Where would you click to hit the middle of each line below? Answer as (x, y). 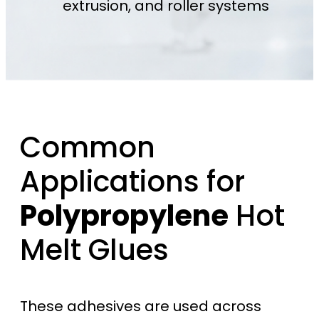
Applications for (132, 182)
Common (88, 148)
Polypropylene (124, 216)
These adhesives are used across (141, 307)
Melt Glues (94, 250)
